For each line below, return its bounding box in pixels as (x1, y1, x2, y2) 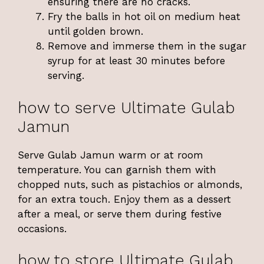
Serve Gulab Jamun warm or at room (18, 148, 203, 161)
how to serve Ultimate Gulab (18, 98, 235, 117)
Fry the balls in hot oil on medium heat (48, 11, 240, 23)
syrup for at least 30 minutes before (48, 55, 225, 67)
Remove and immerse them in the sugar (48, 40, 246, 52)
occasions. (18, 222, 67, 235)
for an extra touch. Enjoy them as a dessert (18, 193, 231, 205)
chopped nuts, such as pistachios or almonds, (18, 178, 242, 190)
